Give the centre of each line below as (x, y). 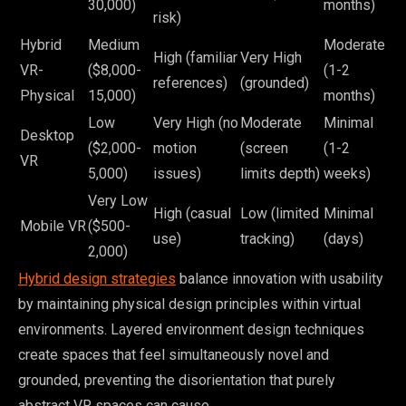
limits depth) (280, 173)
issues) (177, 173)
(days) (343, 238)
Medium (114, 44)
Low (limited (280, 213)
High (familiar (195, 57)
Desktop (47, 135)
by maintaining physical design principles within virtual (189, 304)
